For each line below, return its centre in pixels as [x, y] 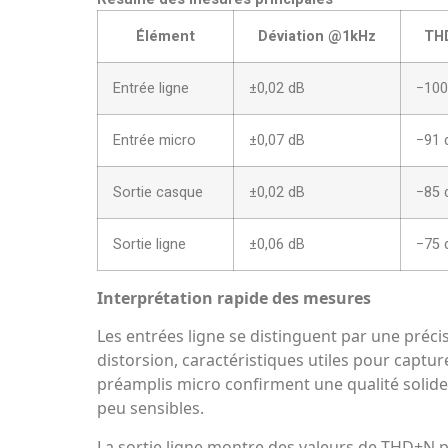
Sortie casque [158, 193]
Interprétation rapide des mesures [234, 298]
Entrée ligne [151, 89]
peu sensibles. [150, 408]
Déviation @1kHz [317, 37]
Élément [165, 37]
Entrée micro [154, 141]
